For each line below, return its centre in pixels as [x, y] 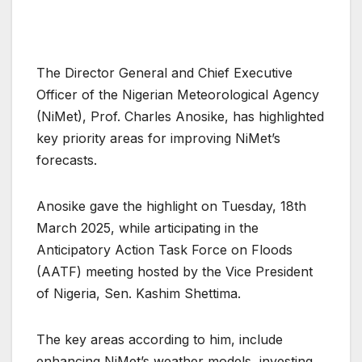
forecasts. [67, 160]
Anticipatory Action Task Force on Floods [164, 249]
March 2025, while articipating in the [147, 227]
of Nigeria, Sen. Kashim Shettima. [139, 293]
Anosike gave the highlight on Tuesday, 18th [171, 206]
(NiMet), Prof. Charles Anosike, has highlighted [180, 116]
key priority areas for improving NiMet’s [158, 138]
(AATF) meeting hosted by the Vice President [175, 271]
